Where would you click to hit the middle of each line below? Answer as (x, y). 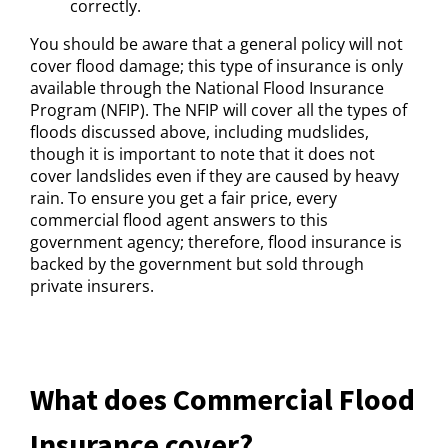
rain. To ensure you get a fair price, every (183, 198)
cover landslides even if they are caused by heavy (214, 176)
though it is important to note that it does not (202, 154)
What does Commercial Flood (222, 399)
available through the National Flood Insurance (207, 88)
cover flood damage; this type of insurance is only (216, 66)
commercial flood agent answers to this (179, 220)
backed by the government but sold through (197, 264)
